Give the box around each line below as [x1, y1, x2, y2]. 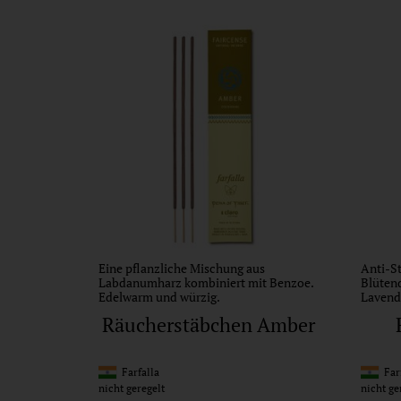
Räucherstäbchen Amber [102, 311, 316, 338]
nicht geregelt [98, 381, 165, 396]
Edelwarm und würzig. [98, 287, 220, 305]
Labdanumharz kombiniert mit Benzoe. [98, 273, 313, 291]
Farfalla [116, 365, 159, 380]
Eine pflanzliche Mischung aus [98, 259, 265, 277]
